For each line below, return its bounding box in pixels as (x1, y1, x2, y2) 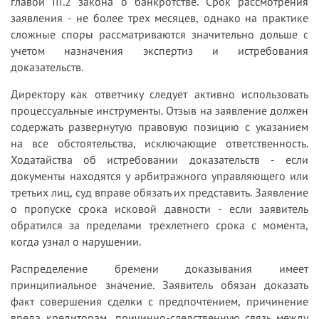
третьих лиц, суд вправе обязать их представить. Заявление (11, 184, 308, 199)
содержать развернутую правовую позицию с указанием (11, 119, 308, 134)
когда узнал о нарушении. (11, 234, 141, 249)
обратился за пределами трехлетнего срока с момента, (11, 217, 308, 232)
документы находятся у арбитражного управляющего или (11, 168, 308, 183)
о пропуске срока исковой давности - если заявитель (11, 201, 308, 216)
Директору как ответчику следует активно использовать (11, 86, 308, 101)
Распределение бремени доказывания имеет (11, 261, 308, 276)
